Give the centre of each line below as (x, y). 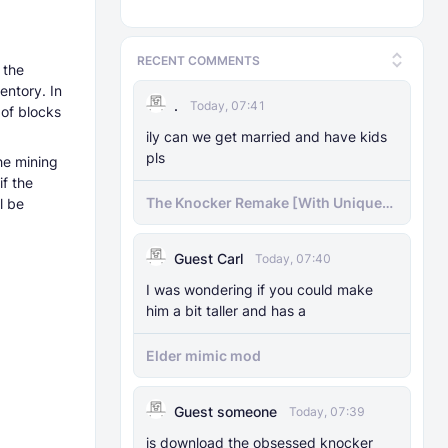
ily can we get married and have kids (266, 136)
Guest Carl (208, 258)
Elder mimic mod (203, 355)
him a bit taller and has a (226, 310)
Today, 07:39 (327, 411)
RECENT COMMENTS (198, 60)
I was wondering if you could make (259, 289)
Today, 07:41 (228, 105)
